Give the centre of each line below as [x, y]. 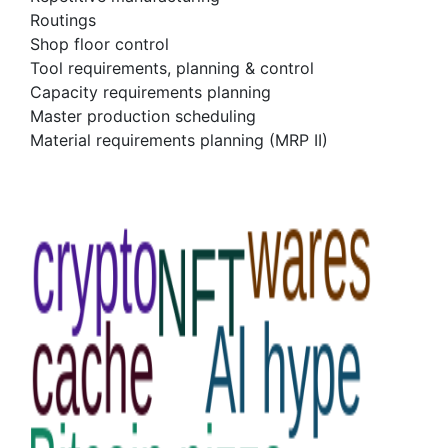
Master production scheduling [143, 116]
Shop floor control [99, 44]
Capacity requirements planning [150, 92]
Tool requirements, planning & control [172, 68]
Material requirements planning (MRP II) [179, 140]
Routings [63, 20]
